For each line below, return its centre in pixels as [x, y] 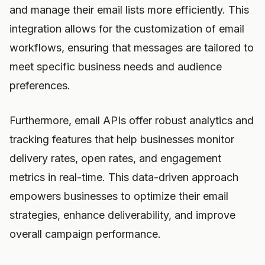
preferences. [40, 85]
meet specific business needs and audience [116, 67]
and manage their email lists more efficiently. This [129, 10]
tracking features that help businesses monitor [122, 139]
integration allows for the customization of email [127, 29]
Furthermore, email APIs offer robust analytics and [132, 120]
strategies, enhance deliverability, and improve [122, 215]
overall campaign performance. [85, 234]
